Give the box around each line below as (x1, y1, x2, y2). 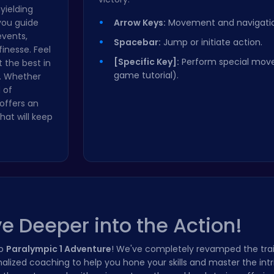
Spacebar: (114, 36, 161, 48)
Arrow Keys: (114, 17, 166, 29)
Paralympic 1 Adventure (6, 243, 111, 255)
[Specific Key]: (114, 56, 179, 68)
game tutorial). (114, 69, 179, 81)
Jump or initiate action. (161, 36, 262, 48)
